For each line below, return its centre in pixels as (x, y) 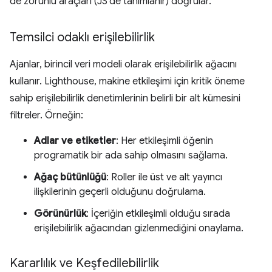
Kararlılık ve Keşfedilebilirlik (84, 263)
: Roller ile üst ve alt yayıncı (164, 177)
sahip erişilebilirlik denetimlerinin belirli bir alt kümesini (125, 98)
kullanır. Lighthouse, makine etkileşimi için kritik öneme (127, 81)
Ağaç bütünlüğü (70, 177)
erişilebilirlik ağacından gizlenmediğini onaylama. (139, 228)
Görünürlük (60, 214)
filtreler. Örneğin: (46, 115)
